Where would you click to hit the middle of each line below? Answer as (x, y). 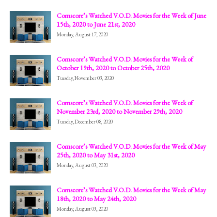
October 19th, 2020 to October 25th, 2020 (113, 68)
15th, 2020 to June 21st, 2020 (96, 24)
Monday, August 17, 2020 (82, 34)
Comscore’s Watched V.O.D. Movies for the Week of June (132, 15)
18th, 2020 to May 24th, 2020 (96, 198)
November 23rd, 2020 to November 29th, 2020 (119, 111)
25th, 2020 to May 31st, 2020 (96, 155)
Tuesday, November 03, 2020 (85, 78)
